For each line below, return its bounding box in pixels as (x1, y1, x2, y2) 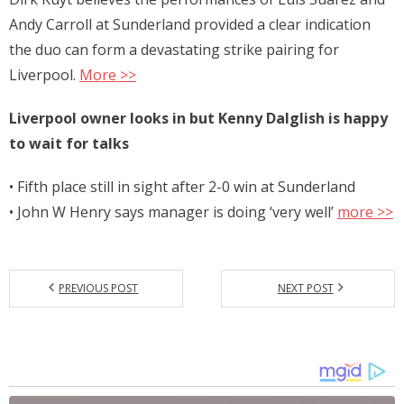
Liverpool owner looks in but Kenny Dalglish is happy (9, 107, 388, 128)
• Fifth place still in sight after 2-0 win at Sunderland (9, 176, 355, 197)
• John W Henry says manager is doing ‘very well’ (9, 201, 337, 222)
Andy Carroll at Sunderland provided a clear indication (9, 14, 371, 34)
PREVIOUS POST (59, 280, 139, 296)
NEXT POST (277, 280, 334, 296)
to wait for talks (9, 133, 129, 153)
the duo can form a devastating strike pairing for (9, 39, 339, 60)
